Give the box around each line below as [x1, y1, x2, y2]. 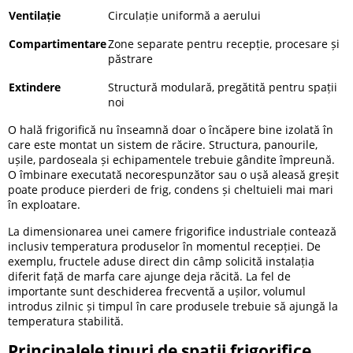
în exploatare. [8, 196, 80, 212]
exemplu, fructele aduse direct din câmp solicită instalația [8, 253, 314, 269]
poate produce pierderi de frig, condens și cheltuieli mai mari [8, 181, 333, 197]
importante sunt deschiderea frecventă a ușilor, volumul [8, 283, 306, 299]
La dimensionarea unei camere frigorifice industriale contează [8, 223, 336, 239]
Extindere [9, 79, 61, 95]
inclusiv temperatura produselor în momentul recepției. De [8, 238, 321, 254]
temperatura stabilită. [8, 313, 124, 329]
